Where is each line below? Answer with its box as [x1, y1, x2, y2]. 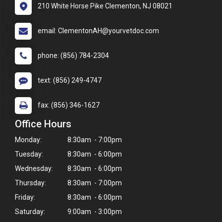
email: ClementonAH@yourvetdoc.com [38, 26, 159, 35]
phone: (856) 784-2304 [38, 51, 109, 59]
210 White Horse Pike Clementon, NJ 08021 [38, 1, 172, 10]
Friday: [15, 193, 35, 201]
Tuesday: [15, 150, 43, 158]
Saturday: [15, 207, 45, 216]
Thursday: [15, 178, 46, 187]
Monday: [15, 135, 42, 144]
